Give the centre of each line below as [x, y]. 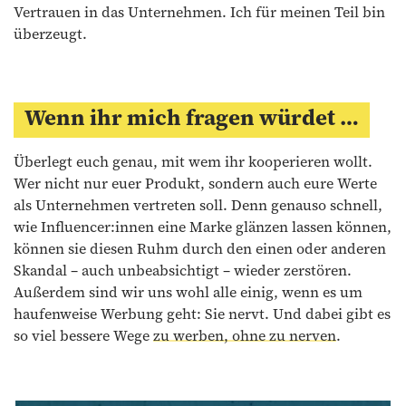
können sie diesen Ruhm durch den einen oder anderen [200, 249]
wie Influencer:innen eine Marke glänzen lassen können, [203, 227]
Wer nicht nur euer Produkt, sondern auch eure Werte [195, 184]
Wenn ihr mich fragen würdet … [192, 118]
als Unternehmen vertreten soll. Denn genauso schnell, [198, 205]
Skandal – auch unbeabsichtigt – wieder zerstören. [183, 271]
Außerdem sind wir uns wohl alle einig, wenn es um [188, 292]
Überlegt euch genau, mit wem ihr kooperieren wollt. [193, 162]
